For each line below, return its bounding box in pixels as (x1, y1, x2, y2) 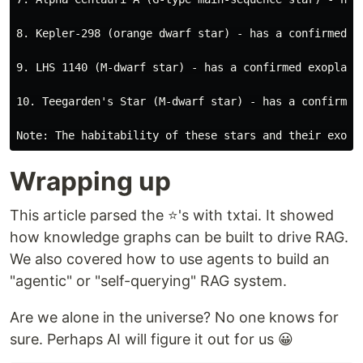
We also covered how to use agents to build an (10, 250, 330, 267)
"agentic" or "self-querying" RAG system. (10, 271, 287, 289)
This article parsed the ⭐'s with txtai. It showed (10, 206, 334, 224)
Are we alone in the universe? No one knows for (10, 308, 339, 326)
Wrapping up (10, 164, 171, 197)
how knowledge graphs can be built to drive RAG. (10, 228, 348, 246)
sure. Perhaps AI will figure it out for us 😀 (10, 330, 293, 348)
